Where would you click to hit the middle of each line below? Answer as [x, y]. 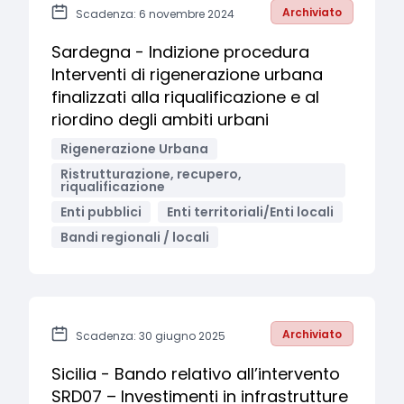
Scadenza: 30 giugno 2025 [151, 336]
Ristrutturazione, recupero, [151, 174]
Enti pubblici [101, 212]
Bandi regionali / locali [135, 237]
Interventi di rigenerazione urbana [187, 74]
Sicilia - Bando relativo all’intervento [196, 374]
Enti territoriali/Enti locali [250, 212]
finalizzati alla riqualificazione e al [185, 97]
